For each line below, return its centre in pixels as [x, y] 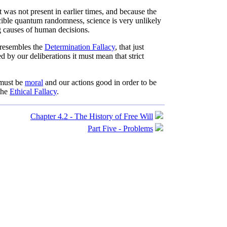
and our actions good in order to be [100, 82]
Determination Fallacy [80, 47]
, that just [129, 47]
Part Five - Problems [120, 128]
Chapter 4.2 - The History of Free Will [92, 116]
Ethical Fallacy [33, 91]
